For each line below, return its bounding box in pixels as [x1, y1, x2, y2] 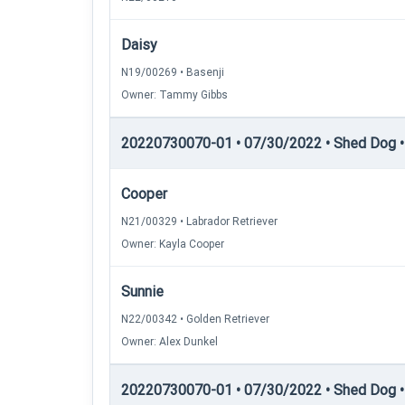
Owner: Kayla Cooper [121, 238, 224, 250]
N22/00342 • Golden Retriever [121, 313, 269, 325]
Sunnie [121, 283, 164, 300]
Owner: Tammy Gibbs [121, 89, 228, 101]
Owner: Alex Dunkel [121, 335, 218, 348]
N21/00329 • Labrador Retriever [121, 215, 278, 228]
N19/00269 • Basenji [121, 66, 224, 79]
